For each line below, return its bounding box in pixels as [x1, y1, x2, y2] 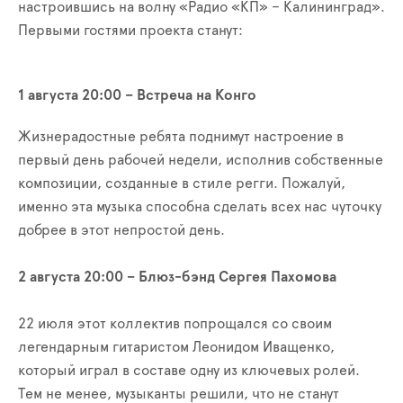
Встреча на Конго [137, 88, 256, 103]
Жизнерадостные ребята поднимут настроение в [18, 130, 344, 145]
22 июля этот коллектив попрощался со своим [18, 317, 332, 332]
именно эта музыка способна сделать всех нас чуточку [18, 200, 381, 215]
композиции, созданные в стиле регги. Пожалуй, [18, 176, 345, 192]
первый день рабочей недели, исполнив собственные [18, 153, 383, 168]
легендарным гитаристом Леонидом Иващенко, [18, 340, 335, 355]
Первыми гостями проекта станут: [18, 23, 243, 39]
